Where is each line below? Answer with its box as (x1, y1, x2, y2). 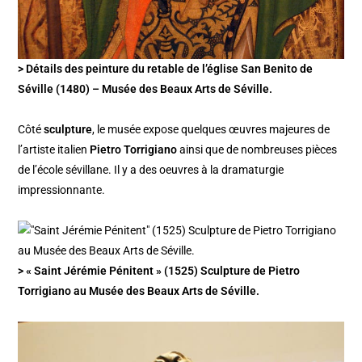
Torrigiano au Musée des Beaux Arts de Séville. (18, 284, 260, 298)
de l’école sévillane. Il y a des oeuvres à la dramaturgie (18, 163, 284, 177)
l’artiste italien (18, 143, 90, 157)
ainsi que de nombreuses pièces (177, 143, 338, 157)
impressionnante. (18, 183, 106, 197)
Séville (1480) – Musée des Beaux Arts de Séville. (18, 82, 273, 96)
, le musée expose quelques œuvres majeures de (92, 123, 330, 137)
